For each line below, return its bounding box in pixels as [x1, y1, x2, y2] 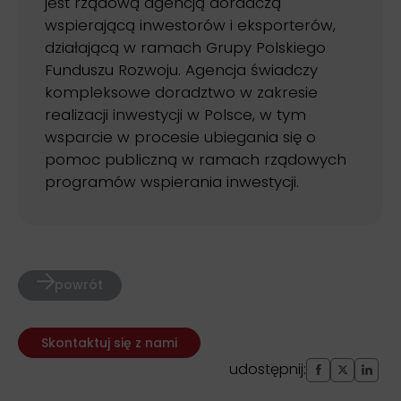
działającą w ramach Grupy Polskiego [45, 37, 326, 59]
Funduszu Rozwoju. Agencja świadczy [45, 59, 318, 81]
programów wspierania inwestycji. [45, 171, 299, 193]
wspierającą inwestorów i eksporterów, [45, 14, 336, 37]
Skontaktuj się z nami [41, 333, 177, 352]
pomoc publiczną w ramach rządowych [45, 149, 346, 171]
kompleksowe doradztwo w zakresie [45, 81, 318, 104]
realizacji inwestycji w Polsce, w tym [45, 104, 306, 126]
